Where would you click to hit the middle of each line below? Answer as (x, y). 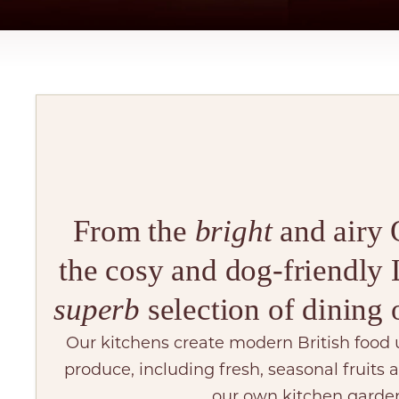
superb (97, 310)
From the (134, 232)
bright (237, 232)
